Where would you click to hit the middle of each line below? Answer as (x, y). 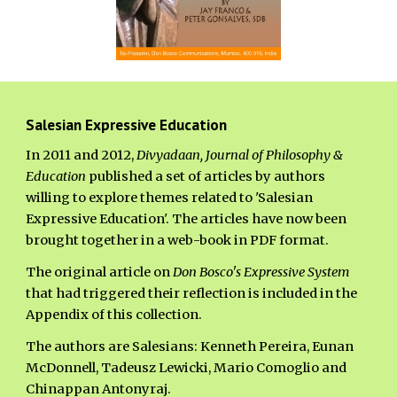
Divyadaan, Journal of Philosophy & (240, 155)
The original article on (100, 272)
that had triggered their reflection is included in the (192, 293)
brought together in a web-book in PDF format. (179, 240)
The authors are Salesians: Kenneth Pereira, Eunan (190, 346)
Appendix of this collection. (116, 315)
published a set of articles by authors (207, 176)
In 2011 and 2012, (82, 155)
